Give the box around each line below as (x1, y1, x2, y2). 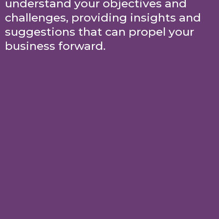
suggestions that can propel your (5, 25, 194, 39)
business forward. (5, 39, 106, 53)
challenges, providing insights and (5, 11, 201, 24)
